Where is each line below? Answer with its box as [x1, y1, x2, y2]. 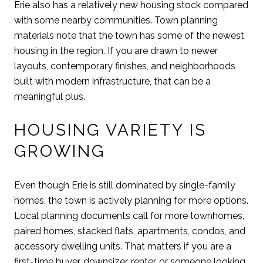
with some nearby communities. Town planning [14, 14, 218, 26]
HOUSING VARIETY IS [14, 120, 207, 140]
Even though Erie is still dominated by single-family [14, 179, 235, 191]
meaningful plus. [14, 90, 85, 102]
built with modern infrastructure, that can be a [14, 75, 211, 87]
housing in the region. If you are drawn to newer [14, 45, 218, 56]
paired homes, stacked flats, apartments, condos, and [14, 225, 245, 237]
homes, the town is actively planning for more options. [14, 194, 248, 206]
